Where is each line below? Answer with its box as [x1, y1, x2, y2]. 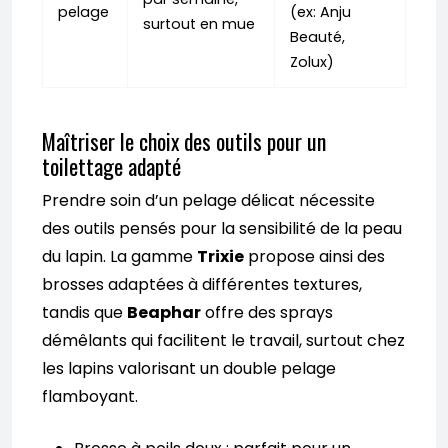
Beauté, [290, 27, 345, 48]
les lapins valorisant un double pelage [42, 357, 336, 381]
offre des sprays [201, 301, 333, 325]
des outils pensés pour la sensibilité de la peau [42, 217, 402, 241]
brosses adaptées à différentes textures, [42, 273, 362, 297]
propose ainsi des [244, 245, 385, 269]
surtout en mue [143, 14, 255, 35]
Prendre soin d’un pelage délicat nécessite [42, 189, 375, 213]
